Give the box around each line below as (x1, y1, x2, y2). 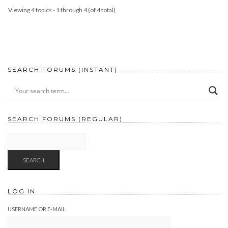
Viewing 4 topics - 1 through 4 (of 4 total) (8, 6, 116, 14)
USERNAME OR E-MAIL (8, 206, 66, 212)
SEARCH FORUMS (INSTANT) (8, 66, 118, 73)
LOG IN (8, 187, 36, 195)
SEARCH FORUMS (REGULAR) (8, 115, 123, 123)
